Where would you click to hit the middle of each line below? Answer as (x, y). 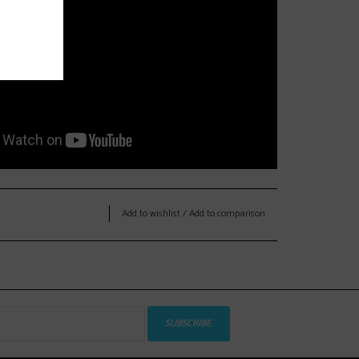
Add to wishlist (151, 213)
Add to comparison (227, 213)
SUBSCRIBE (189, 323)
